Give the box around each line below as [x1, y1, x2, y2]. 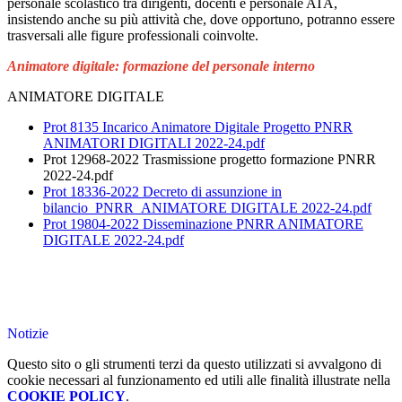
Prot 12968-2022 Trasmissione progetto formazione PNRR [43, 152, 376, 168]
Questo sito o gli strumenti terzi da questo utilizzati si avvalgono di [7, 356, 381, 372]
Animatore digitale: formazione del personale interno [7, 58, 315, 74]
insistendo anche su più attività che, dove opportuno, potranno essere [7, 12, 395, 28]
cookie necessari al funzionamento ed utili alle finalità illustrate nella [7, 372, 390, 389]
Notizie [7, 326, 48, 342]
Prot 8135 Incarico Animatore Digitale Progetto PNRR [43, 119, 353, 135]
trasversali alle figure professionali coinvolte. [7, 28, 262, 44]
